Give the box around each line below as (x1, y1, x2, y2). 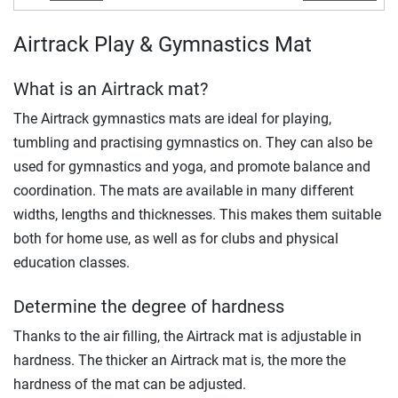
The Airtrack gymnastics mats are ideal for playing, (13, 109, 331, 127)
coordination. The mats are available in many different (13, 181, 354, 199)
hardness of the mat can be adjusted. (13, 375, 246, 393)
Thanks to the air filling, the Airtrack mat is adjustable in (13, 327, 362, 345)
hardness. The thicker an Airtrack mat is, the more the (13, 351, 346, 369)
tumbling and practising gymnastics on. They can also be (13, 133, 372, 151)
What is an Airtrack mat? (13, 77, 208, 99)
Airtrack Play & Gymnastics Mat (13, 31, 312, 57)
